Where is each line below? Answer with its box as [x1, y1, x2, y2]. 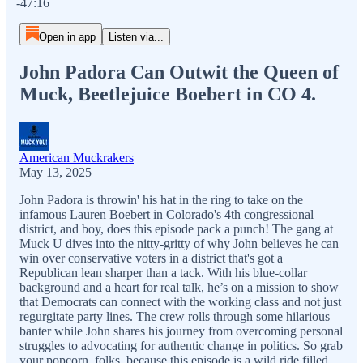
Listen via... [108, 31, 164, 43]
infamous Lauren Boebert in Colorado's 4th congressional [19, 207, 314, 221]
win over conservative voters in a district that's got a [19, 250, 283, 265]
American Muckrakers [19, 150, 134, 164]
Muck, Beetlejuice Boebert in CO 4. [19, 83, 316, 105]
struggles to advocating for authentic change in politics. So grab [19, 338, 343, 352]
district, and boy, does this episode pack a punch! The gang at [19, 221, 333, 236]
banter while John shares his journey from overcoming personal [19, 323, 343, 338]
